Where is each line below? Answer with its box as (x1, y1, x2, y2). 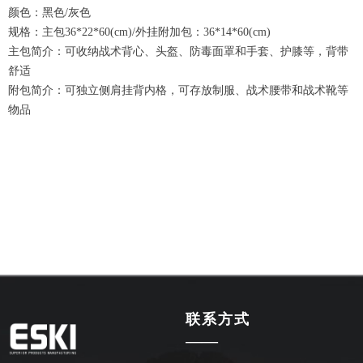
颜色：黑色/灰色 (8, 6, 91, 19)
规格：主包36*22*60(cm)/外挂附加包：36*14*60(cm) (8, 26, 271, 38)
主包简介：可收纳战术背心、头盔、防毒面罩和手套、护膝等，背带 (8, 45, 348, 58)
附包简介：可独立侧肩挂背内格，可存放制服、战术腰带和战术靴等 (8, 84, 348, 96)
